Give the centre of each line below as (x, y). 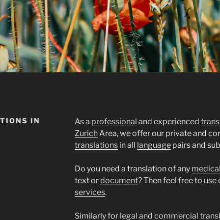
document (119, 181)
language (154, 145)
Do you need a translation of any (133, 169)
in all (127, 145)
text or (87, 181)
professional (114, 122)
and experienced (169, 122)
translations (96, 145)
